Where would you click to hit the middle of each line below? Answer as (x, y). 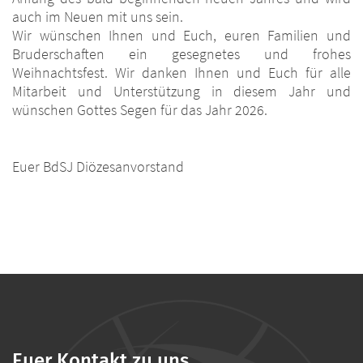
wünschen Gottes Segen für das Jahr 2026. (140, 109)
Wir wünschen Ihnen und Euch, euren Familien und (181, 35)
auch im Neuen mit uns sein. (98, 16)
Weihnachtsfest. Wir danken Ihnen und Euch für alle (181, 72)
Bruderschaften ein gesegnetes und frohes (181, 53)
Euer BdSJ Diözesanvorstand (100, 166)
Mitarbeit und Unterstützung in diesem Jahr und (181, 91)
